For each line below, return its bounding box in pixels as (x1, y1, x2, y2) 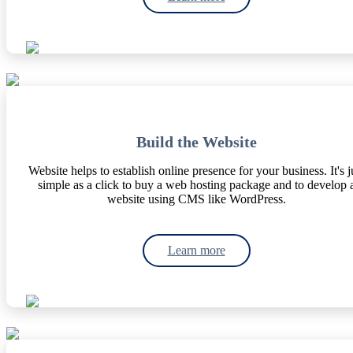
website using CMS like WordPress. (106, 192, 286, 206)
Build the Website (136, 133, 257, 151)
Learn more (167, 243, 225, 258)
